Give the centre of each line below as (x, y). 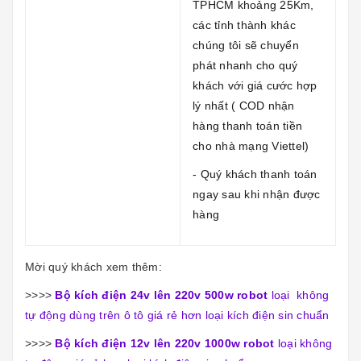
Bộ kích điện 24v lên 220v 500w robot (162, 295)
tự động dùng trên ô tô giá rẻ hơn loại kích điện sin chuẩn (177, 315)
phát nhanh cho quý (245, 65)
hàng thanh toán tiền (247, 125)
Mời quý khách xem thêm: (93, 266)
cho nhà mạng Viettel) (253, 145)
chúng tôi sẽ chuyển (246, 45)
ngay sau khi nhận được (257, 194)
